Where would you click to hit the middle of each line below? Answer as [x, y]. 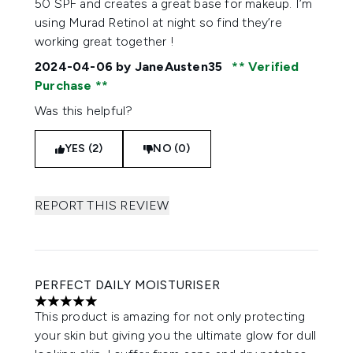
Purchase [65, 85]
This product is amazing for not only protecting [170, 316]
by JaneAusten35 [169, 67]
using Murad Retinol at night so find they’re [158, 22]
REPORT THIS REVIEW [102, 205]
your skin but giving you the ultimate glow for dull [176, 335]
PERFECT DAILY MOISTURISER [127, 285]
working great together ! [104, 41]
